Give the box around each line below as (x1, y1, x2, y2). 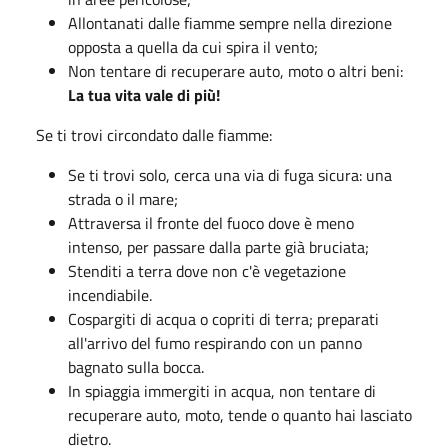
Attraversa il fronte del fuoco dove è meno (68, 211, 354, 235)
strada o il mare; (68, 187, 178, 211)
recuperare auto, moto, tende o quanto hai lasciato (68, 403, 412, 427)
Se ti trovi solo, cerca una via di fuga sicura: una (68, 163, 392, 187)
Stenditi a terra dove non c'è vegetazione (68, 259, 346, 283)
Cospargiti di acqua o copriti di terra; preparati (68, 307, 379, 331)
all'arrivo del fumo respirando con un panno (68, 331, 362, 355)
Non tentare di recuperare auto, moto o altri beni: (68, 59, 403, 83)
